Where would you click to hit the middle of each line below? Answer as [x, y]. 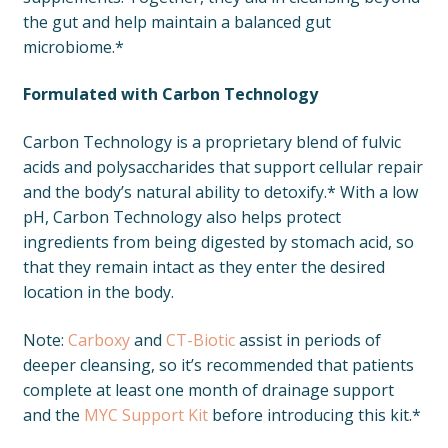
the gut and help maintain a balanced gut [176, 21]
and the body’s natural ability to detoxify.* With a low [220, 192]
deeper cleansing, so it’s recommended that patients [218, 364]
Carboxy [98, 339]
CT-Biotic [200, 339]
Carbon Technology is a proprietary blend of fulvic [211, 142]
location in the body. [98, 292]
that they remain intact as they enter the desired [203, 267]
